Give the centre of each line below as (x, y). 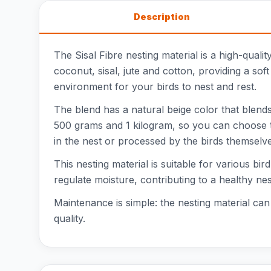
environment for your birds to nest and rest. (155, 87)
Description (162, 17)
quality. (70, 218)
